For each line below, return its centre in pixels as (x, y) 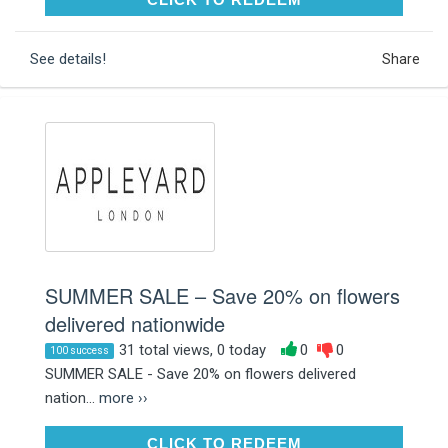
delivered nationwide (135, 323)
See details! (68, 58)
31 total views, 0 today (192, 349)
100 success (79, 350)
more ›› (123, 397)
